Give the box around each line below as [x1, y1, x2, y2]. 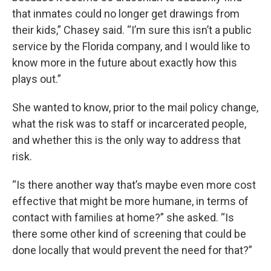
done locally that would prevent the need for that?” [12, 244, 252, 256]
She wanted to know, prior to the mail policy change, [12, 101, 258, 114]
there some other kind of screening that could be [12, 227, 246, 240]
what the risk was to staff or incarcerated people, [12, 117, 246, 130]
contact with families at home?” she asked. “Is [12, 211, 234, 224]
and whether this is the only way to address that [12, 134, 241, 146]
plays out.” [12, 73, 61, 85]
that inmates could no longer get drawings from [12, 7, 240, 20]
